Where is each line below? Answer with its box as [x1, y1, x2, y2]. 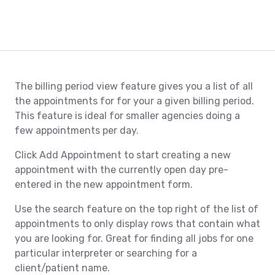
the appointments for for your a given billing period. [15, 95, 254, 107]
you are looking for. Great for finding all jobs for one [15, 233, 254, 245]
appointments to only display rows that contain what [15, 218, 260, 230]
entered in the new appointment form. [15, 179, 193, 191]
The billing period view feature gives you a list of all [15, 80, 253, 93]
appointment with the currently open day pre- [15, 164, 228, 176]
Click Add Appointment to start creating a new [15, 149, 231, 161]
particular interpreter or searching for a [15, 247, 197, 260]
